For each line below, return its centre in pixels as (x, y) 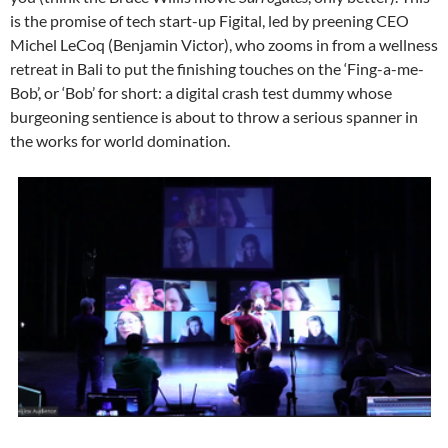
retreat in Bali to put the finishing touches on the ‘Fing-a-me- (217, 69)
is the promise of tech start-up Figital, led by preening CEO (209, 21)
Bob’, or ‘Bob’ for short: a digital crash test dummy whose (201, 93)
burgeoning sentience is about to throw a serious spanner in (214, 117)
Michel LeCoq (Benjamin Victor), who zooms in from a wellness (224, 45)
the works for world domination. (120, 141)
